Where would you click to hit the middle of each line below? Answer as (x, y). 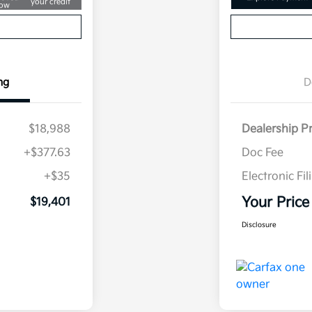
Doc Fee (262, 153)
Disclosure (259, 225)
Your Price (275, 203)
